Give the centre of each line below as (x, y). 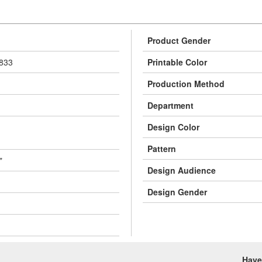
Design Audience (182, 170)
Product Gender (179, 40)
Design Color (173, 127)
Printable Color (177, 62)
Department (170, 105)
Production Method (186, 84)
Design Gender (177, 192)
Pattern (162, 149)
